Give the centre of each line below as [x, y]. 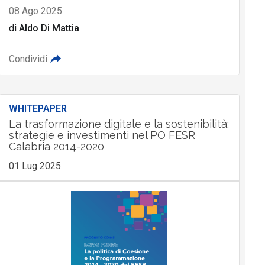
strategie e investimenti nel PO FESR [102, 135]
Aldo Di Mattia [49, 28]
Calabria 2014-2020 [56, 147]
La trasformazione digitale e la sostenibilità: [119, 124]
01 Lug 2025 [35, 166]
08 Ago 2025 [35, 11]
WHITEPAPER [38, 109]
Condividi [28, 59]
